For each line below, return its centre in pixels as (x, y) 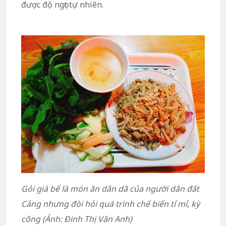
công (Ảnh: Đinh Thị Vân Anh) (77, 219)
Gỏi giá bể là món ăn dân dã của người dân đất (110, 188)
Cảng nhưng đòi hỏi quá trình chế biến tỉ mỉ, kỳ (110, 204)
